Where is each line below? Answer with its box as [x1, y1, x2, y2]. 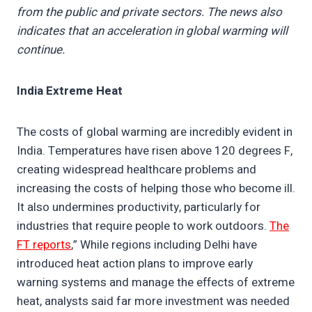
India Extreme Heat [17, 82, 123, 100]
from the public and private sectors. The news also [17, 3, 282, 22]
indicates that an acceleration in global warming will [17, 22, 288, 40]
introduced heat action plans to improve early [17, 255, 253, 273]
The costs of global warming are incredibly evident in [17, 123, 292, 141]
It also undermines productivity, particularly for [17, 198, 260, 217]
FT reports [17, 236, 71, 254]
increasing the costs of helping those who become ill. [17, 180, 295, 198]
